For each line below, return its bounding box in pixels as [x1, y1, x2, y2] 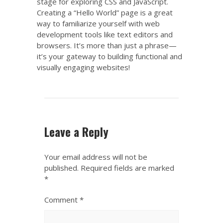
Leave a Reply [44, 123, 109, 140]
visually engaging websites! [37, 62, 130, 72]
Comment [44, 194, 80, 205]
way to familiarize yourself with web [37, 18, 160, 28]
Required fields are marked [81, 162, 174, 173]
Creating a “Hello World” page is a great [37, 7, 173, 17]
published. [44, 162, 79, 173]
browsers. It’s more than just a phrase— [37, 40, 177, 50]
